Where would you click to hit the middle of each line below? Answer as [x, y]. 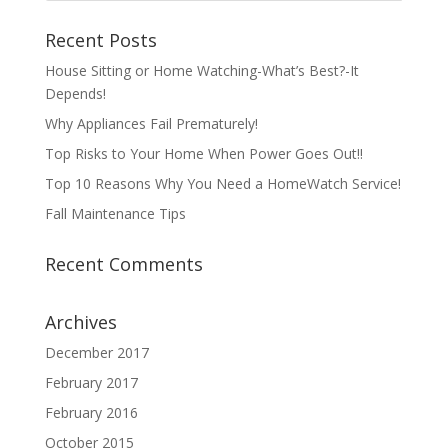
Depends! [75, 93]
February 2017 [91, 382]
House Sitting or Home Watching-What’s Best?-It [201, 70]
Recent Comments [123, 264]
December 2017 [96, 352]
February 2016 [91, 412]
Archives [80, 322]
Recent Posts [100, 40]
